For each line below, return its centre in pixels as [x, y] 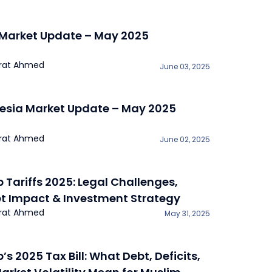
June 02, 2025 [185, 140]
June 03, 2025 [185, 66]
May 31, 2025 [187, 214]
